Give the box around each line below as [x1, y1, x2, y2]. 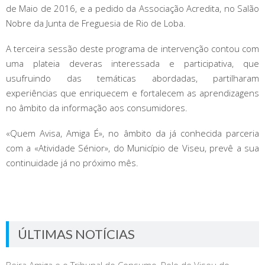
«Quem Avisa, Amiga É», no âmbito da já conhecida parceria [6, 127, 259, 139]
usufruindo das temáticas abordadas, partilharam [6, 72, 259, 84]
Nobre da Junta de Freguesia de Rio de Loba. [6, 17, 186, 29]
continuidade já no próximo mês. [6, 157, 138, 169]
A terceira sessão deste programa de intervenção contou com [6, 43, 259, 54]
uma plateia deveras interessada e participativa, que [6, 57, 259, 69]
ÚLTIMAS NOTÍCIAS [18, 226, 135, 242]
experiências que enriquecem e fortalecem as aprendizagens [6, 87, 259, 99]
